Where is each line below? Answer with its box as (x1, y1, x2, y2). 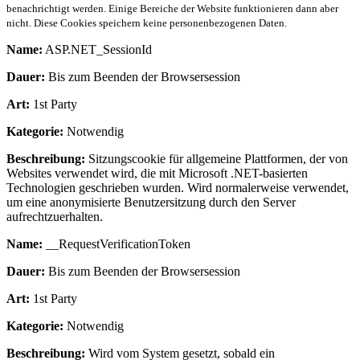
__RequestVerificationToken (43, 236, 190, 251)
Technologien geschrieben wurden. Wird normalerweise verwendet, (6, 180, 349, 194)
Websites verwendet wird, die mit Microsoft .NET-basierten (6, 166, 308, 180)
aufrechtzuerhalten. (6, 209, 103, 223)
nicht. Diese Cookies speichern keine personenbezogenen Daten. (6, 16, 287, 29)
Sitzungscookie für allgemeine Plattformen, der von (85, 151, 348, 166)
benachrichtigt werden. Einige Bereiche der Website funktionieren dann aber (6, 2, 338, 14)
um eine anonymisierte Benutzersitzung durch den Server (6, 194, 296, 209)
